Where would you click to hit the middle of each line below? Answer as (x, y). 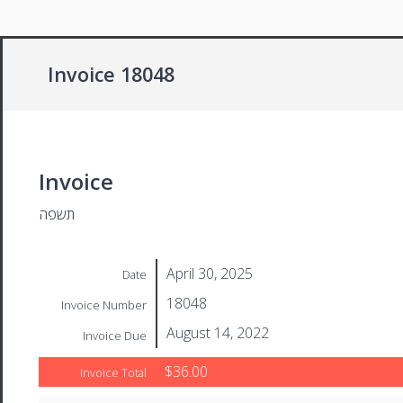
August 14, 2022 (218, 332)
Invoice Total (113, 372)
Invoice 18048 (111, 74)
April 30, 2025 (210, 273)
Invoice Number (104, 304)
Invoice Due (115, 335)
